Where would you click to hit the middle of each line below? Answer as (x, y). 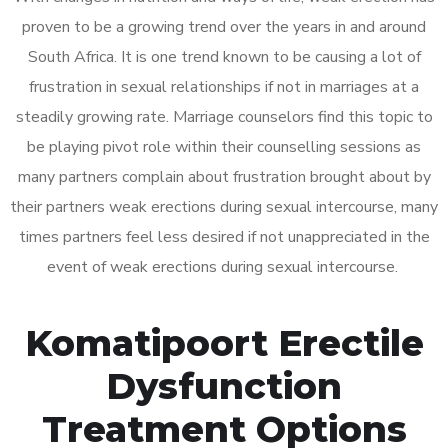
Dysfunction (224, 385)
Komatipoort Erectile (224, 342)
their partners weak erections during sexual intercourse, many (224, 206)
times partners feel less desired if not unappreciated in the (224, 236)
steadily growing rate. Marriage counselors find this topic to (224, 116)
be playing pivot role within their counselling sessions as (224, 146)
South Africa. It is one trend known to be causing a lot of (224, 56)
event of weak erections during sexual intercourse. (224, 266)
